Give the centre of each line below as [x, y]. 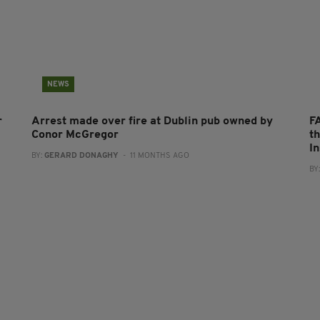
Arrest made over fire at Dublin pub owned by [152, 122]
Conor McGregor [75, 135]
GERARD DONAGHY [81, 156]
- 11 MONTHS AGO [154, 156]
